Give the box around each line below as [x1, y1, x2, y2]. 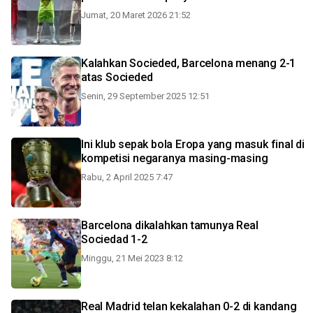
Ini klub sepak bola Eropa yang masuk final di [81, 138, 305, 151]
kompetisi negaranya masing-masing [81, 152, 268, 165]
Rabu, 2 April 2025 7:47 [81, 172, 173, 182]
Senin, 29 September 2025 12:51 [81, 91, 210, 101]
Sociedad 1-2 [81, 233, 147, 246]
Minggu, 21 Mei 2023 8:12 [81, 253, 183, 263]
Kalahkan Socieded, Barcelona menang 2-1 [81, 57, 296, 70]
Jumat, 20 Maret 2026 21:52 [81, 10, 191, 20]
